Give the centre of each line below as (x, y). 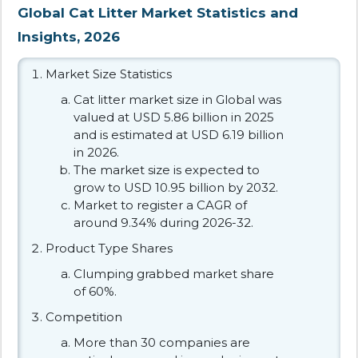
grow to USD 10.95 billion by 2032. (176, 187)
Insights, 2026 (69, 36)
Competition (84, 316)
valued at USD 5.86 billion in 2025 (174, 117)
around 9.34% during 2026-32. (163, 222)
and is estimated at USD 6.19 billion (179, 134)
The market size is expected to (167, 169)
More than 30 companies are (162, 342)
